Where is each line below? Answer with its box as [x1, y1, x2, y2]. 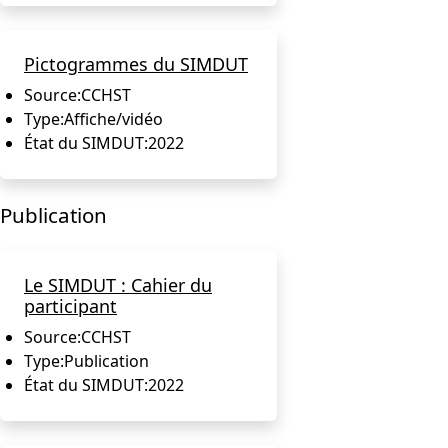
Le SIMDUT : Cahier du [24, 272, 212, 297]
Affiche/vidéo [64, 107, 163, 130]
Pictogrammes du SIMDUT [24, 51, 248, 76]
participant [24, 293, 117, 318]
